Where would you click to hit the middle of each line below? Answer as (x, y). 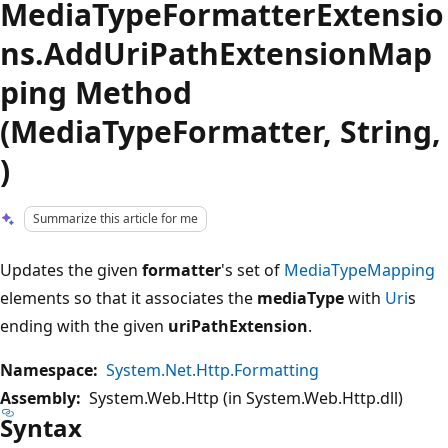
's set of (252, 269)
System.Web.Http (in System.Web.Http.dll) (242, 397)
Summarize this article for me (116, 218)
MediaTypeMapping (359, 269)
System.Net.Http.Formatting (212, 369)
